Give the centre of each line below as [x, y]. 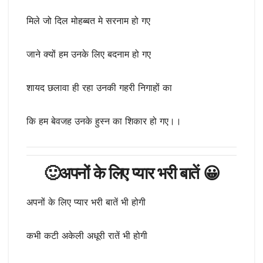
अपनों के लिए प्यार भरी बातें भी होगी [86, 202]
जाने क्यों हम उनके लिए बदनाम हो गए [89, 54]
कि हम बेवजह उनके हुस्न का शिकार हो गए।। [104, 121]
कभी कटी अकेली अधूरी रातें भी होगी [87, 236]
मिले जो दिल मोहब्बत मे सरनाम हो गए [88, 20]
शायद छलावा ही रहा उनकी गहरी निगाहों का [99, 87]
